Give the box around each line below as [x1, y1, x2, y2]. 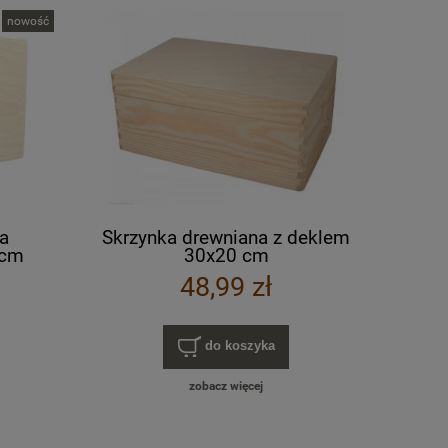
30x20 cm [183, 243, 269, 267]
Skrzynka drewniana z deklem [102, 225, 350, 249]
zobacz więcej [189, 379, 263, 394]
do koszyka [204, 338, 275, 354]
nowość [7, 13, 50, 28]
